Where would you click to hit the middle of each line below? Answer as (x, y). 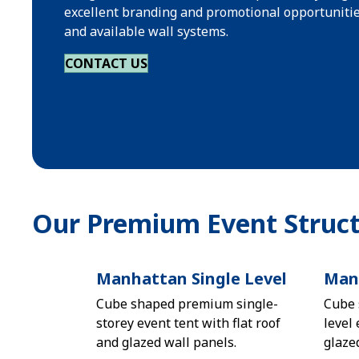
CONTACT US (106, 63)
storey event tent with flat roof (188, 323)
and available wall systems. (146, 31)
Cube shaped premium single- (187, 304)
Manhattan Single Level (192, 278)
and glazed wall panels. (166, 342)
